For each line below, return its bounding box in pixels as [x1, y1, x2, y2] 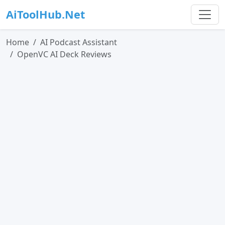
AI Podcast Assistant [40, 37, 117, 48]
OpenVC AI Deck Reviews [17, 49, 111, 60]
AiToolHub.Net [6, 7, 85, 22]
